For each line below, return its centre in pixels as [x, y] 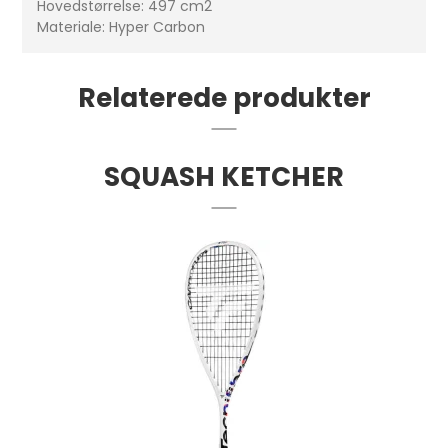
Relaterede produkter [224, 98]
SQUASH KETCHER [224, 177]
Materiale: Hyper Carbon [121, 27]
